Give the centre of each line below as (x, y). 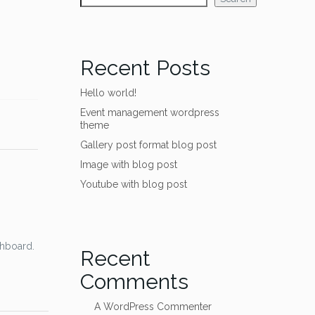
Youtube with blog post (133, 184)
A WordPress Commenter (153, 307)
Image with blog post (128, 165)
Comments (134, 282)
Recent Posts (145, 68)
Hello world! (108, 93)
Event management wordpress (149, 112)
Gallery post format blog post (148, 145)
